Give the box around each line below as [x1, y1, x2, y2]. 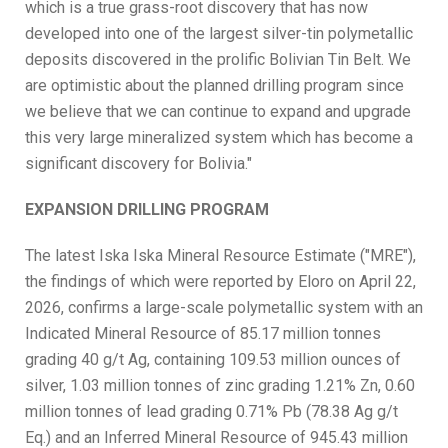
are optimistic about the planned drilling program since [25, 76, 404, 95]
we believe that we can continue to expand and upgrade [25, 102, 411, 121]
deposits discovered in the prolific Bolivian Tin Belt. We [25, 50, 411, 69]
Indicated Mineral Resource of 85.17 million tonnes [25, 324, 381, 343]
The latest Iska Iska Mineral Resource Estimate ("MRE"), [25, 246, 416, 265]
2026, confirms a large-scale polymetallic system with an [25, 298, 423, 317]
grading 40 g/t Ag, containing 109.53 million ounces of [25, 350, 401, 369]
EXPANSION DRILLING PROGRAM [25, 200, 269, 219]
